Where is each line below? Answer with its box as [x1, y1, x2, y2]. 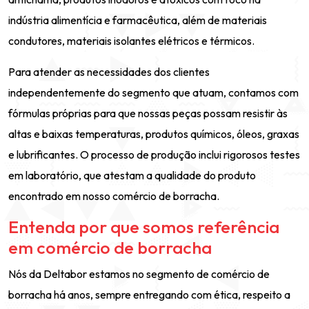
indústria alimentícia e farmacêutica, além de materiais [8, 13, 267, 27]
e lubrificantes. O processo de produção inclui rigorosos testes [8, 148, 300, 161]
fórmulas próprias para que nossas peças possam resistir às [8, 106, 288, 120]
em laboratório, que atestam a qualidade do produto [8, 168, 256, 182]
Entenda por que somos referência [8, 216, 279, 238]
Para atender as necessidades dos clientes [8, 65, 210, 79]
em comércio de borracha [8, 237, 212, 259]
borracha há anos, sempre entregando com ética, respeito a [8, 288, 290, 301]
